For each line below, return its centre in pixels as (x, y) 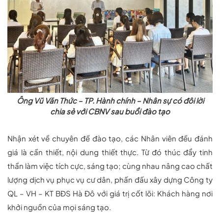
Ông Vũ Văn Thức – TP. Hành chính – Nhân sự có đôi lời (110, 100)
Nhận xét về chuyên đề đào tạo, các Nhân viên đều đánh (110, 138)
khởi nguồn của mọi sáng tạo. (59, 207)
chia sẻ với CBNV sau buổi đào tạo (110, 111)
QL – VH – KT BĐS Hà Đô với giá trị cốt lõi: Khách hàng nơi (110, 193)
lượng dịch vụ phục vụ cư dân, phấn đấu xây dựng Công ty (110, 179)
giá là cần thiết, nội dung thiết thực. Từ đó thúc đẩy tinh (110, 152)
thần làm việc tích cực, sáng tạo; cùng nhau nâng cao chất (110, 166)
